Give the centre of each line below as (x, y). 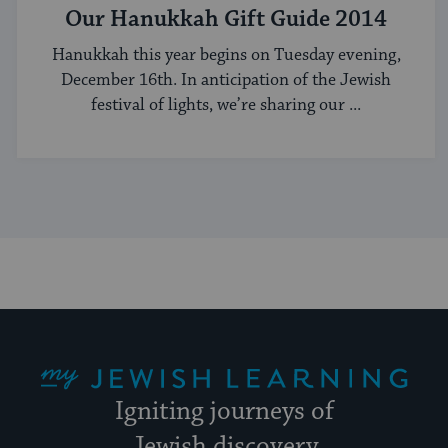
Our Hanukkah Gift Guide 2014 (226, 19)
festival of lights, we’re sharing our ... (226, 105)
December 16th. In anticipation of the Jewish (226, 80)
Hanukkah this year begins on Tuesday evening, (226, 55)
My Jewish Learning (67, 358)
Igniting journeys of (224, 412)
